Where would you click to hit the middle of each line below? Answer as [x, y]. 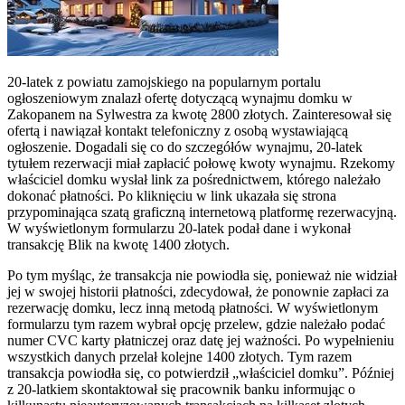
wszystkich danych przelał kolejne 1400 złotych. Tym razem [179, 356]
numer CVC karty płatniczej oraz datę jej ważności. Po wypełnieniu [201, 340]
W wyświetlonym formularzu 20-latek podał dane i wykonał [179, 228]
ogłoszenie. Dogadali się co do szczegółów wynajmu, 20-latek [185, 146]
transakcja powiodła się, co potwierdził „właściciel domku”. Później [201, 372]
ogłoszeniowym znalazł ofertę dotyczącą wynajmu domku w [180, 98]
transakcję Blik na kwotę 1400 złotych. [118, 244]
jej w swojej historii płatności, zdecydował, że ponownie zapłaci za [198, 291]
